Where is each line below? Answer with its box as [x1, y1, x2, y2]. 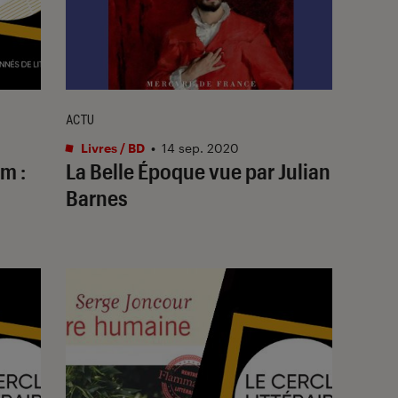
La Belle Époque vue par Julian [66, 157, 330, 184]
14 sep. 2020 [162, 139, 239, 155]
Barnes [66, 184, 128, 211]
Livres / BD [78, 139, 145, 155]
